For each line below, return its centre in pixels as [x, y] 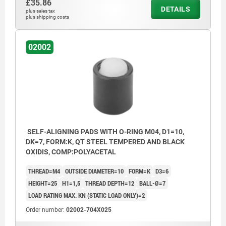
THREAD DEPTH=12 [110, 183]
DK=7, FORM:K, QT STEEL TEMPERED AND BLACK [105, 142]
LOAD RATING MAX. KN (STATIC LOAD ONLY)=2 [87, 195]
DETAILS [176, 9]
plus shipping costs [47, 17]
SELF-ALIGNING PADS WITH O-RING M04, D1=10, [105, 132]
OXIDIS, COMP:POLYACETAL [71, 152]
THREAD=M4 [44, 171]
